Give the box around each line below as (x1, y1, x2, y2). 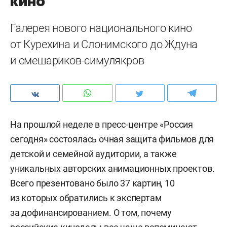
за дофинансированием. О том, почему (10, 207, 172, 218)
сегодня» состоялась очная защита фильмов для (10, 134, 214, 144)
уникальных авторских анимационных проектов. (10, 163, 215, 174)
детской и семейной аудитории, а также (10, 148, 177, 159)
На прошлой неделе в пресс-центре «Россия (10, 119, 193, 130)
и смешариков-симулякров (10, 54, 144, 67)
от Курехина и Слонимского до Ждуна (10, 38, 198, 51)
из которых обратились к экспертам (10, 193, 162, 203)
